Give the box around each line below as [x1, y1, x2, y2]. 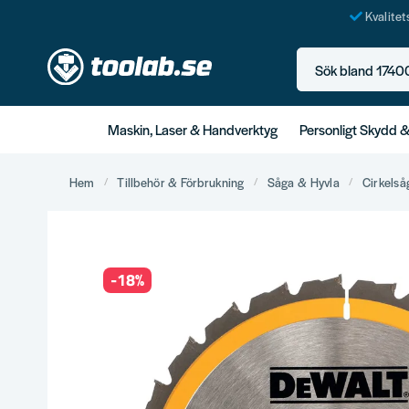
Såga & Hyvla [267, 173, 340, 191]
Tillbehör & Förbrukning [117, 173, 245, 191]
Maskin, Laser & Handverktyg [108, 119, 278, 139]
